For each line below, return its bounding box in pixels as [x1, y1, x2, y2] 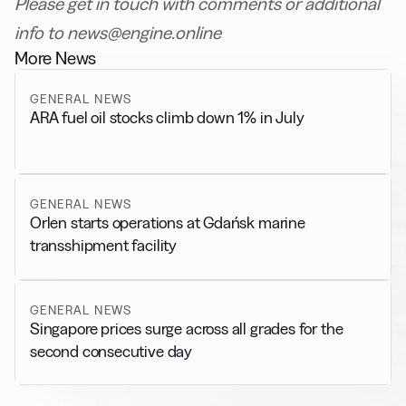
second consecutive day [30, 342, 193, 360]
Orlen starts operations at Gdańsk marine [30, 214, 305, 232]
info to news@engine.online [14, 23, 221, 43]
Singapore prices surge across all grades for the [30, 319, 343, 337]
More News [14, 48, 97, 68]
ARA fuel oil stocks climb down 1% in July [30, 109, 304, 126]
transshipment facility [30, 237, 178, 255]
